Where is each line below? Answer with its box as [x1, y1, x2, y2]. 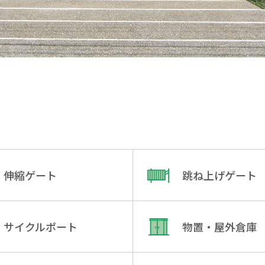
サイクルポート [3, 218, 77, 234]
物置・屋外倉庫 [182, 218, 257, 234]
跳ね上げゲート [182, 167, 257, 183]
